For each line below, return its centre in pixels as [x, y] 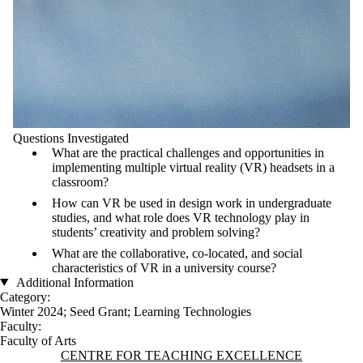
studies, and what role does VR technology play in [181, 217]
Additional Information [73, 282]
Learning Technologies [192, 311]
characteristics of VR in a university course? [164, 267]
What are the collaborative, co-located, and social [177, 253]
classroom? [80, 181]
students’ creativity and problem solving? [156, 232]
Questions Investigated [71, 138]
